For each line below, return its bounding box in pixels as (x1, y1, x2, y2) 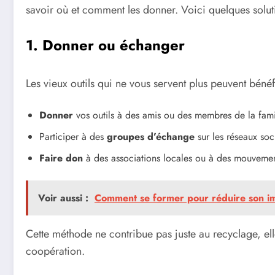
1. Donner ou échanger (26, 34, 185, 56)
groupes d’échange (107, 130, 195, 144)
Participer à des (39, 130, 107, 144)
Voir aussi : (38, 191, 88, 206)
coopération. (26, 243, 85, 260)
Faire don (39, 151, 83, 166)
